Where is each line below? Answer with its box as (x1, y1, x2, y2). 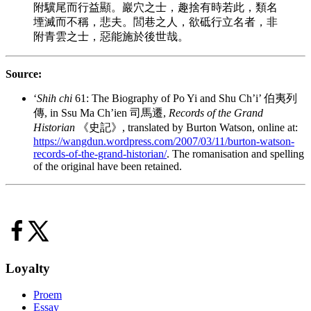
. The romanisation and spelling (167, 147, 304, 160)
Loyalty (6, 260, 50, 276)
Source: (6, 67, 42, 80)
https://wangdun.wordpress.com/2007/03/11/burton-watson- (33, 135, 294, 147)
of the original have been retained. (33, 160, 182, 172)
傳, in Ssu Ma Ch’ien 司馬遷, (33, 106, 169, 119)
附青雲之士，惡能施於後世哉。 (33, 30, 189, 42)
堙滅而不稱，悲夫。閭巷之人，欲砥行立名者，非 (33, 15, 278, 28)
